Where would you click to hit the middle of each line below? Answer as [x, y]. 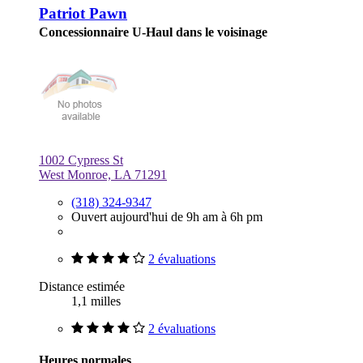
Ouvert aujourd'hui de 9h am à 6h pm [167, 216]
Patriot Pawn [83, 13]
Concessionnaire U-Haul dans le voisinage [153, 32]
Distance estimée [82, 286]
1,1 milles [96, 301]
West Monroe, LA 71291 [103, 174]
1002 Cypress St [81, 160]
